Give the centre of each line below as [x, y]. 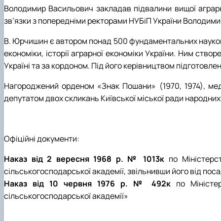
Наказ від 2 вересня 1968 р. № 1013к [84, 159]
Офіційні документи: [42, 138]
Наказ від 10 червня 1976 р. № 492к [87, 183]
